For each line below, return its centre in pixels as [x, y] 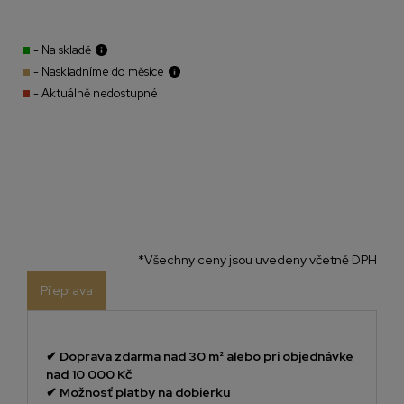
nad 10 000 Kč [89, 375]
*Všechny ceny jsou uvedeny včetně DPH [257, 260]
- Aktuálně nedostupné [96, 94]
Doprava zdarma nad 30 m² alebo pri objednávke [207, 357]
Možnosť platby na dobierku [145, 393]
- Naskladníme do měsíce [99, 72]
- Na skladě [62, 50]
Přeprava [67, 291]
